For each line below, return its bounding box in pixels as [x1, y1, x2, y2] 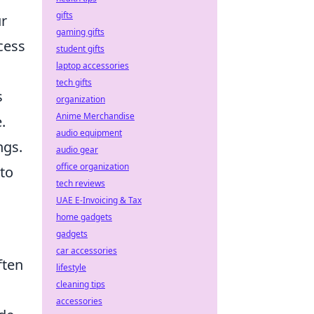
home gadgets [56, 211, 112, 223]
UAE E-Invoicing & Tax [56, 194, 142, 206]
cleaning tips [56, 278, 105, 290]
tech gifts [56, 76, 92, 88]
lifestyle [56, 261, 86, 273]
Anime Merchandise [56, 110, 135, 122]
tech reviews [56, 177, 105, 189]
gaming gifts [56, 26, 104, 38]
